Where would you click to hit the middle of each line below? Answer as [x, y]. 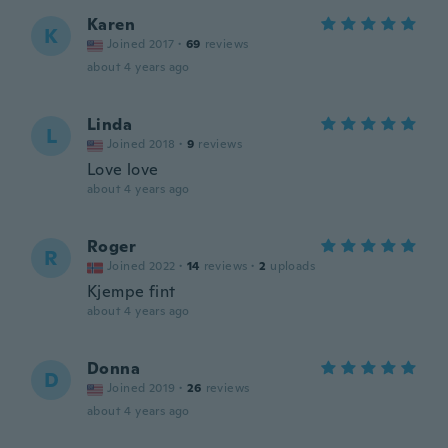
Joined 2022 [141, 266]
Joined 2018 [141, 144]
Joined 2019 [141, 388]
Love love [123, 169]
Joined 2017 [141, 44]
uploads [293, 266]
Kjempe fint [131, 291]
